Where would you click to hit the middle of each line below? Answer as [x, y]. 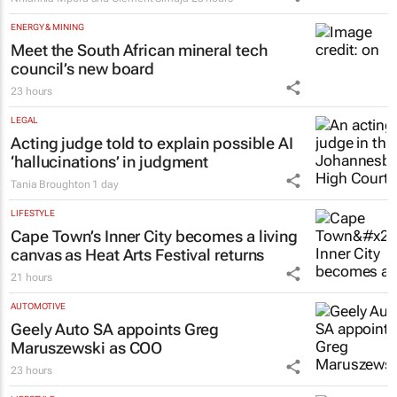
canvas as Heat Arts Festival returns [138, 254]
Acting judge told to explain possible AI [152, 143]
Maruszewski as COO [87, 347]
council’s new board [83, 68]
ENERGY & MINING [47, 27]
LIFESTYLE [33, 213]
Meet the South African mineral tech [139, 50]
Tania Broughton [51, 184]
